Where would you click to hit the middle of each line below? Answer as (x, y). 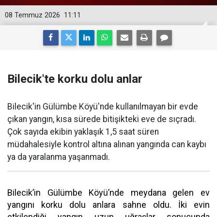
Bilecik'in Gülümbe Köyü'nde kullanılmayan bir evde (103, 107)
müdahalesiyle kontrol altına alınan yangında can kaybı (107, 144)
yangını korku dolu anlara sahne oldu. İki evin (108, 205)
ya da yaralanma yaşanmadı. (59, 157)
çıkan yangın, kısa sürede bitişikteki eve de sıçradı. (102, 119)
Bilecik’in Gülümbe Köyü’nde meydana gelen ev (108, 193)
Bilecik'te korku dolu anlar (75, 79)
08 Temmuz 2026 (32, 15)
